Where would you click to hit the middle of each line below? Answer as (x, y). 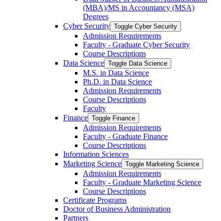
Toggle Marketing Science (162, 164)
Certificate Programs (95, 200)
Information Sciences (96, 154)
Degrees (96, 16)
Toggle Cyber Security (146, 26)
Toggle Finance (113, 118)
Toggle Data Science (138, 63)
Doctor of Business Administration (117, 209)
